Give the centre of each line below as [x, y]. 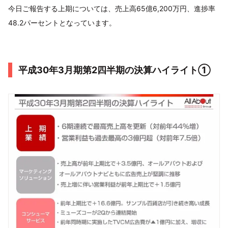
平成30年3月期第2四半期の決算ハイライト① [115, 70]
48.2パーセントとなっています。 [62, 23]
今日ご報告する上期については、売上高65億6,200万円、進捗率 [112, 9]
